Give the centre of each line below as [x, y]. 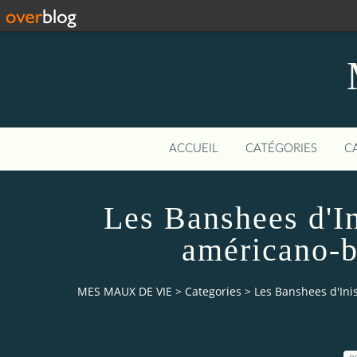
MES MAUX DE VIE [125, 292]
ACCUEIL [194, 149]
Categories [213, 292]
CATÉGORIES [281, 149]
